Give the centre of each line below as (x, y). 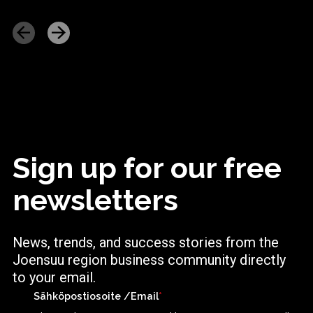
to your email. (56, 277)
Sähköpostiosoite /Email (96, 296)
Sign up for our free (147, 168)
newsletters (96, 200)
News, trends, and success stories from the (146, 242)
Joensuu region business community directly (150, 260)
